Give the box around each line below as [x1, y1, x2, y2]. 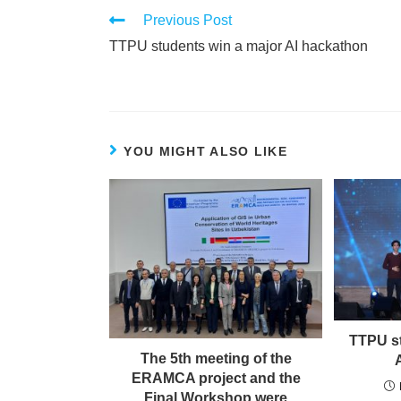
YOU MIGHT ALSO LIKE [124, 143, 288, 158]
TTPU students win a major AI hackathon [109, 38, 368, 54]
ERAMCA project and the [131, 371, 301, 387]
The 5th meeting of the [140, 351, 292, 367]
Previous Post [143, 12, 232, 28]
